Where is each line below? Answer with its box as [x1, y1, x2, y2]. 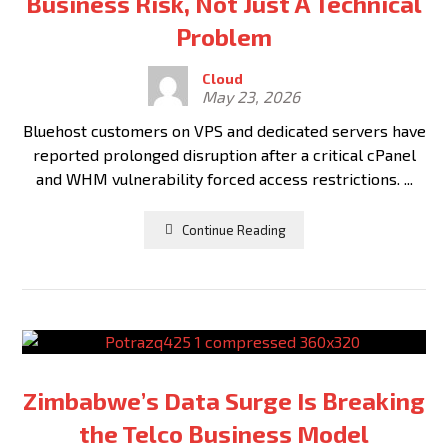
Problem [176, 22, 272, 51]
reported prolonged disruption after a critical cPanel [32, 145, 416, 164]
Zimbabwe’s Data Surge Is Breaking [23, 386, 425, 415]
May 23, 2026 [202, 87, 300, 106]
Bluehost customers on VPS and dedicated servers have [22, 121, 426, 140]
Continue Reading [182, 221, 286, 238]
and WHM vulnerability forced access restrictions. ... [35, 169, 413, 188]
